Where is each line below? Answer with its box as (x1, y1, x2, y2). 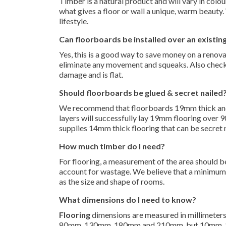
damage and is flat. (59, 70, 123, 79)
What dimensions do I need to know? (59, 195, 196, 204)
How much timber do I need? (59, 141, 165, 151)
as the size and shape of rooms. (59, 177, 164, 186)
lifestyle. (59, 16, 88, 26)
